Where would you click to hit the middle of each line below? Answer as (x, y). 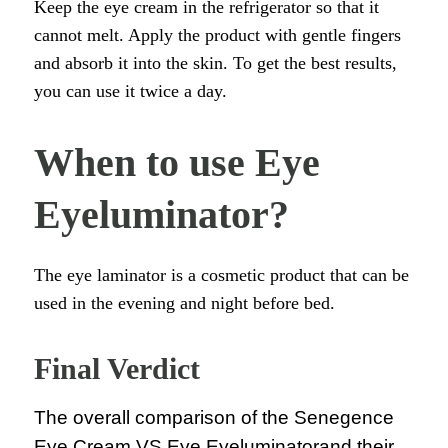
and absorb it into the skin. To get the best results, (215, 63)
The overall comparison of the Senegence (214, 418)
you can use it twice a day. (130, 91)
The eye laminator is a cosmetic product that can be (221, 275)
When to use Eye (177, 163)
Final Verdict (117, 369)
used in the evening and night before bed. (184, 303)
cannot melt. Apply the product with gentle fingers (217, 35)
